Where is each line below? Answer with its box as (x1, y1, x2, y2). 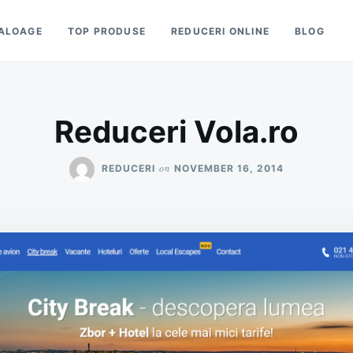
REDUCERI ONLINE (171, 24, 270, 37)
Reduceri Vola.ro (54, 113, 299, 150)
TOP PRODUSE (67, 24, 147, 37)
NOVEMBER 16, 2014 (174, 162, 284, 174)
